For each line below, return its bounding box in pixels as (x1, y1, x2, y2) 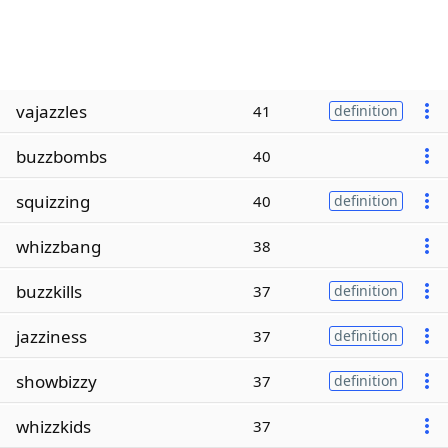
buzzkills (16, 279, 82, 303)
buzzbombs (16, 144, 107, 168)
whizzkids (16, 414, 91, 438)
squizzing (16, 189, 90, 213)
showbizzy (16, 369, 97, 393)
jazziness (16, 324, 87, 348)
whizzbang (16, 234, 101, 258)
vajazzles (16, 99, 87, 123)
